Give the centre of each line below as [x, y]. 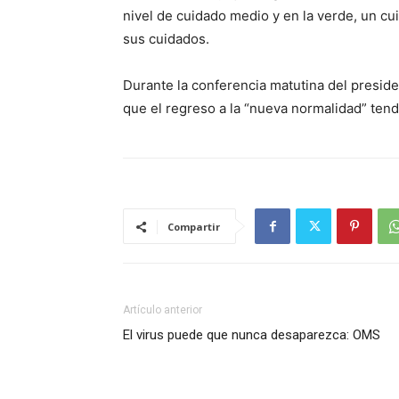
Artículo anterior [163, 310]
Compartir [194, 227]
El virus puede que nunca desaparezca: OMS [252, 335]
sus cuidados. [166, 39]
